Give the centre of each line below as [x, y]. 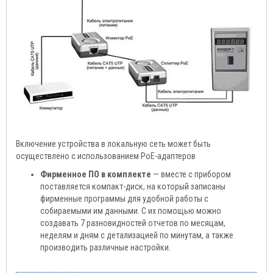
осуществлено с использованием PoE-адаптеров [106, 156]
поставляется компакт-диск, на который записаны [133, 187]
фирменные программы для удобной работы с [124, 199]
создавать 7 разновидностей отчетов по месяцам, [133, 223]
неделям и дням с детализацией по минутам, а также [137, 236]
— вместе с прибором [191, 175]
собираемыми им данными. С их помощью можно [131, 211]
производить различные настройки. [105, 248]
